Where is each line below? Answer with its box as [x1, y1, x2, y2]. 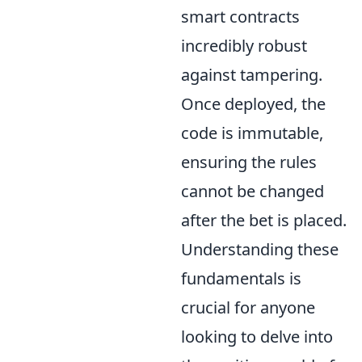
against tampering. [181, 63, 322, 86]
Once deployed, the [181, 92, 326, 115]
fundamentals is [181, 267, 301, 289]
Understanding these [181, 238, 339, 260]
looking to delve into [181, 325, 333, 347]
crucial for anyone [181, 296, 315, 318]
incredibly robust [181, 34, 307, 57]
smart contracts [181, 5, 300, 27]
